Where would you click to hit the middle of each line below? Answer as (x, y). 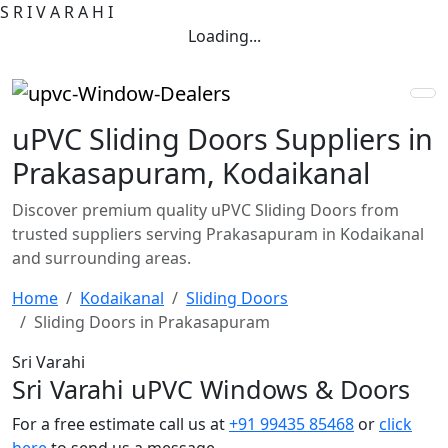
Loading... (224, 36)
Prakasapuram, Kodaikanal (191, 172)
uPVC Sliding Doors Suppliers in (222, 138)
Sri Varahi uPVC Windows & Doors (211, 388)
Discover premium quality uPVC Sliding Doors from (205, 209)
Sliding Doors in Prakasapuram (152, 321)
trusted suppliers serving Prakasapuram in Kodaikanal (218, 233)
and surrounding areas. (101, 257)
